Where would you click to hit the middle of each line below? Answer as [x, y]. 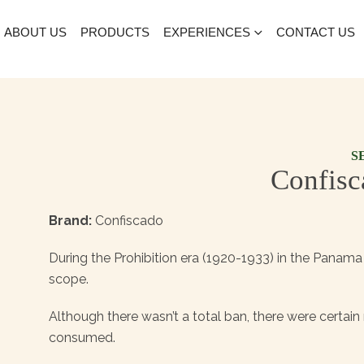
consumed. [82, 338]
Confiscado [128, 221]
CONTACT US [315, 32]
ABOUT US [35, 32]
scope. [69, 279]
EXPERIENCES [206, 32]
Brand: [71, 221]
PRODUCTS [115, 32]
